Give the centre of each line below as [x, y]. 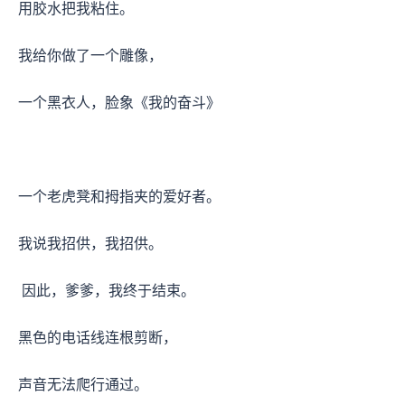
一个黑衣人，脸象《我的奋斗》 [121, 102]
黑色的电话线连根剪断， [99, 337]
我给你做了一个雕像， [92, 55]
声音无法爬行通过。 [85, 384]
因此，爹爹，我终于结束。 [108, 290]
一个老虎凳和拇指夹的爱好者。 [121, 196]
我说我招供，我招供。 [90, 243]
